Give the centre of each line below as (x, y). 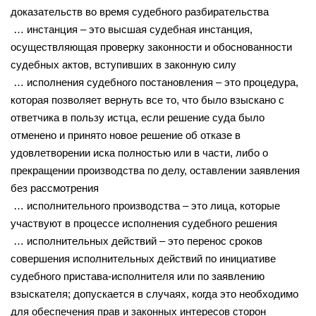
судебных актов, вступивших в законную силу (123, 64)
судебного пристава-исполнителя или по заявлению (138, 276)
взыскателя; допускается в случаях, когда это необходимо (154, 293)
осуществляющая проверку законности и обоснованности (151, 47)
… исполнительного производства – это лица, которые (145, 205)
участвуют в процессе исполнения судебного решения (144, 223)
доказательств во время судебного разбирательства (140, 11)
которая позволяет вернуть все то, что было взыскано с (147, 99)
